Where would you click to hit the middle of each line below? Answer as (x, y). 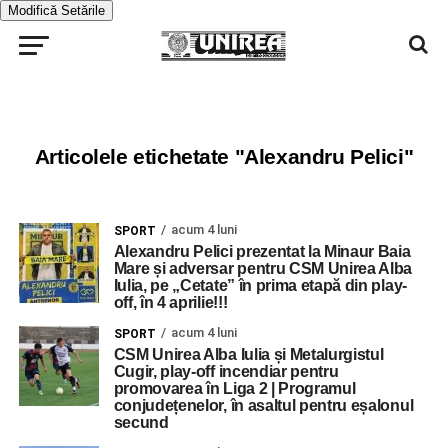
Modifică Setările (56, 10)
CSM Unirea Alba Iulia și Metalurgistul (248, 354)
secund (141, 422)
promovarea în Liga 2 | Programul (234, 388)
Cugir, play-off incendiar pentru (226, 371)
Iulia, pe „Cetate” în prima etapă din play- (260, 285)
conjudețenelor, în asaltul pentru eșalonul (263, 405)
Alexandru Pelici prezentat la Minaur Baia (262, 251)
